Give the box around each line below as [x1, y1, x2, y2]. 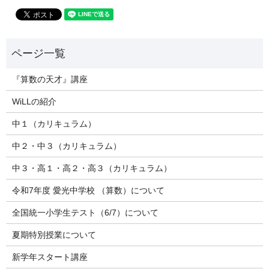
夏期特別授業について [11, 229, 96, 240]
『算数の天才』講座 [11, 74, 88, 84]
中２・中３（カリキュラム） [11, 141, 121, 151]
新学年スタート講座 [11, 252, 88, 262]
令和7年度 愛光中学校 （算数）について [11, 185, 165, 195]
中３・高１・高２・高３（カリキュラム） [11, 163, 172, 173]
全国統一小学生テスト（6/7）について [11, 207, 159, 217]
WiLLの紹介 [11, 96, 56, 106]
